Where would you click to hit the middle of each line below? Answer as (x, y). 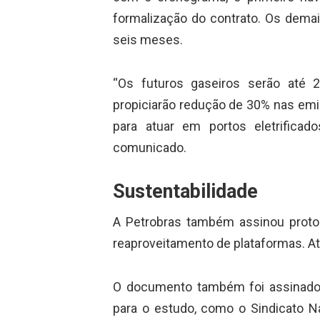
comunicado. (149, 148)
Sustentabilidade (185, 191)
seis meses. (147, 40)
